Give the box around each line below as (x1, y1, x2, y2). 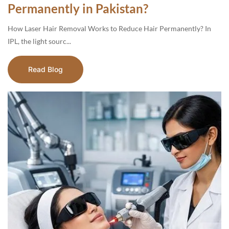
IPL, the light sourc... (8, 37, 71, 45)
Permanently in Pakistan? (8, 1, 148, 16)
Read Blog (28, 65, 63, 74)
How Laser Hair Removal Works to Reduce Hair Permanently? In (8, 24, 211, 33)
